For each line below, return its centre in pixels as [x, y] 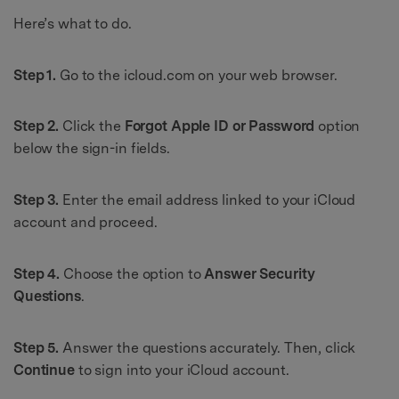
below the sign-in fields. [92, 149]
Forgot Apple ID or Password [220, 126]
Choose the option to [134, 273]
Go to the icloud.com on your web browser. [198, 75]
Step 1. [37, 75]
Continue [44, 370]
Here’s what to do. [73, 23]
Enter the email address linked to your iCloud [209, 200]
